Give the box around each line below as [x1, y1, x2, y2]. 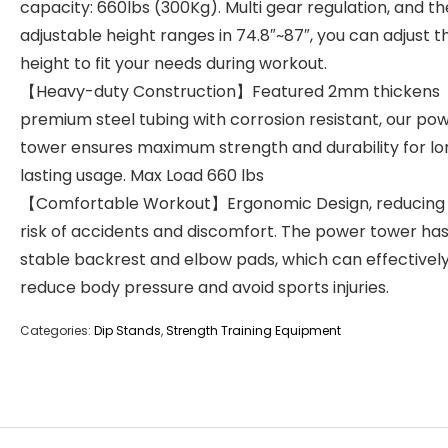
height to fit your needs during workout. [20, 52, 327, 75]
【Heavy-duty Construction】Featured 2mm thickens [20, 80, 440, 103]
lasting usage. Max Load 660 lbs [20, 164, 264, 187]
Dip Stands [94, 322, 161, 339]
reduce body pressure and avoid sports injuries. [20, 276, 389, 299]
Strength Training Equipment [166, 322, 341, 339]
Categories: [20, 322, 94, 339]
